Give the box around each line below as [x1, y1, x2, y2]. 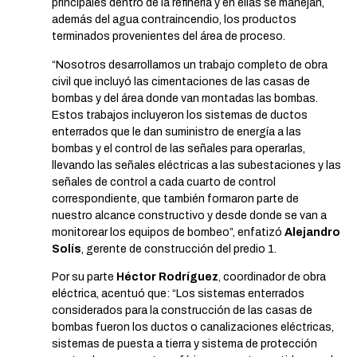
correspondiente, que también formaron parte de [52, 192, 299, 205]
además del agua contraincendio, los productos [52, 14, 296, 26]
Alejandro [284, 226, 340, 238]
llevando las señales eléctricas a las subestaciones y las [52, 159, 341, 171]
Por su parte [52, 271, 116, 284]
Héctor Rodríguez [116, 271, 218, 284]
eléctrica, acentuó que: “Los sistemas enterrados [52, 288, 304, 300]
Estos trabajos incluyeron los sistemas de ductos [52, 108, 308, 121]
